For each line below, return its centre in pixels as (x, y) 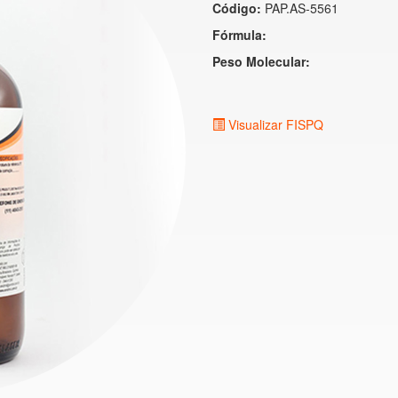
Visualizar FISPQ (274, 124)
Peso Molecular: (261, 61)
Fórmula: (239, 35)
